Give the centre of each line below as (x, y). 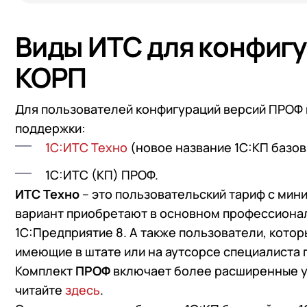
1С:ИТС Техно (86, 148)
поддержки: (50, 128)
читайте (40, 290)
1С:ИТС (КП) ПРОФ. (102, 175)
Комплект (45, 271)
